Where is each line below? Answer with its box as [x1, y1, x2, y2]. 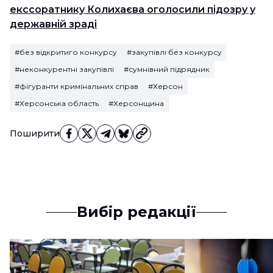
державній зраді [10, 18, 97, 30]
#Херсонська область [15, 99, 99, 108]
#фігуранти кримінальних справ [15, 82, 138, 91]
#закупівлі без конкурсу [127, 48, 222, 57]
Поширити [10, 128, 60, 139]
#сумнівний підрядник [124, 65, 210, 74]
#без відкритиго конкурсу [15, 48, 117, 57]
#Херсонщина [108, 99, 164, 108]
